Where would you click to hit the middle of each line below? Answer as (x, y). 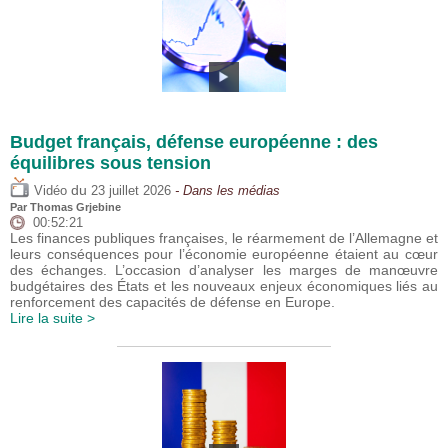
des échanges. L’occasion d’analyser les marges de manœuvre (224, 270)
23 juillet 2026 (131, 191)
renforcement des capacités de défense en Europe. (172, 302)
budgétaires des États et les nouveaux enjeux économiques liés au (224, 286)
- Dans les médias (225, 191)
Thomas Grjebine (75, 207)
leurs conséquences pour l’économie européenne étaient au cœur (224, 254)
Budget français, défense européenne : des (194, 142)
